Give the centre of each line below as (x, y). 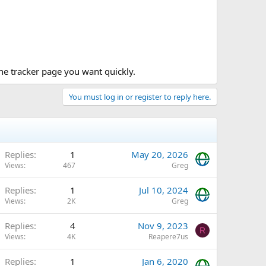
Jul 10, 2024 (164, 190)
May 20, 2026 (160, 154)
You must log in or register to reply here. (140, 96)
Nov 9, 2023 (163, 225)
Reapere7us (168, 236)
